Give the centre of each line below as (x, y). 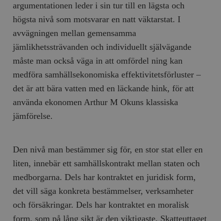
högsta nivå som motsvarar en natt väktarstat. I (97, 19)
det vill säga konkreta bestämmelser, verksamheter (103, 191)
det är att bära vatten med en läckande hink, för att (104, 88)
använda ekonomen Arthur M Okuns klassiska (96, 102)
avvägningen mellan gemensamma (75, 33)
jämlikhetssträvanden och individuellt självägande (102, 47)
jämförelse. (33, 116)
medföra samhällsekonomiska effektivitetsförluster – (107, 74)
